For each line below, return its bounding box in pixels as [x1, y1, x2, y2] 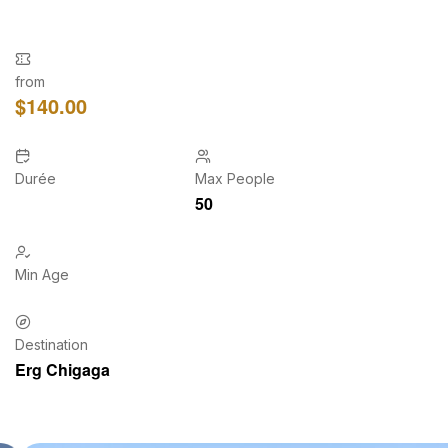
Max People [195, 170, 275, 188]
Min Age [15, 266, 69, 284]
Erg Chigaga [15, 358, 110, 382]
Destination [15, 336, 88, 354]
